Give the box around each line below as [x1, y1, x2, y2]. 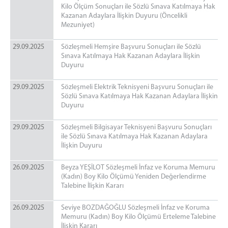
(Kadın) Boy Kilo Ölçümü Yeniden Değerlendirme [61, 173, 206, 181]
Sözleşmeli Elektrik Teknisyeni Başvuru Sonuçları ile [61, 83, 213, 91]
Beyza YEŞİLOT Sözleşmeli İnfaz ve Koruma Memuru [61, 164, 215, 172]
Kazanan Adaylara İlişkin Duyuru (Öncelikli [61, 12, 187, 20]
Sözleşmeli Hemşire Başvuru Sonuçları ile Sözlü [61, 43, 201, 51]
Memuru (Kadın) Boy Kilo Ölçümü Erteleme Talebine [61, 213, 216, 221]
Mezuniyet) [61, 21, 95, 29]
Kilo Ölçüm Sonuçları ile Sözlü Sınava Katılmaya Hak [61, 3, 215, 11]
